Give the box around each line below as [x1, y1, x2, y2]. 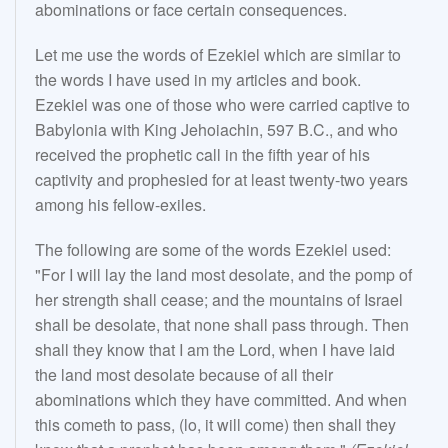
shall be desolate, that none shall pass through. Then [35, 313, 409, 337]
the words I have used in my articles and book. [35, 68, 361, 92]
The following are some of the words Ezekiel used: [35, 238, 391, 262]
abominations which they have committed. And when [35, 388, 407, 412]
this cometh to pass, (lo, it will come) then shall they [35, 413, 396, 437]
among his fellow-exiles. [35, 193, 206, 217]
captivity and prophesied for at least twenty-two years [35, 168, 408, 192]
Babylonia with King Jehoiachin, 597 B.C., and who [35, 118, 398, 142]
